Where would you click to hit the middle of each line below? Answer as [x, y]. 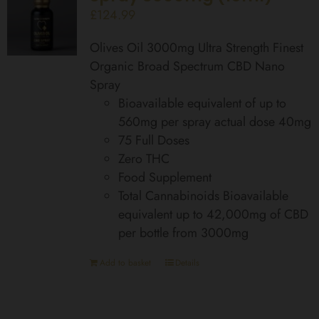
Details [187, 262]
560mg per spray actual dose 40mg [214, 121]
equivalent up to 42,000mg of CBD [213, 214]
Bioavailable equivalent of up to [202, 103]
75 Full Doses [153, 140]
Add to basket [125, 262]
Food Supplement [164, 177]
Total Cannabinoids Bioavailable [203, 195]
